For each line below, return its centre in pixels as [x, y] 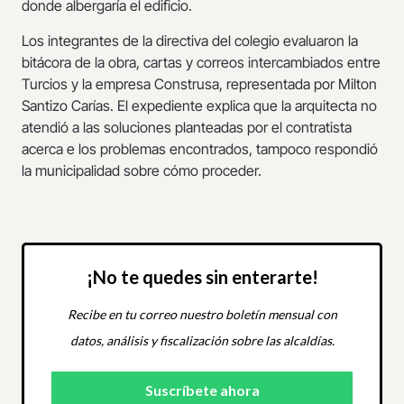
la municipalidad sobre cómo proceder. [142, 170]
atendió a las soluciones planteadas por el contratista [187, 127]
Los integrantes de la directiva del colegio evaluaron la [190, 40]
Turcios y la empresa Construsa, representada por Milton [199, 83]
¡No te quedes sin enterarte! [202, 277]
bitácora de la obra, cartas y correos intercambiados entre [201, 62]
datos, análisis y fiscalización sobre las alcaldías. [202, 341]
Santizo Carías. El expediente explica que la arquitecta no [199, 105]
